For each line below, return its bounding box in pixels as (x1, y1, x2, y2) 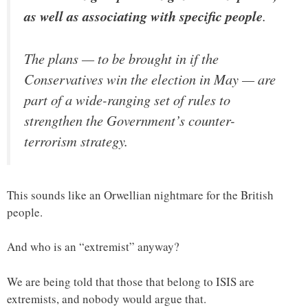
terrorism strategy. (24, 131, 128, 151)
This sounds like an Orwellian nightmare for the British (7, 186, 274, 203)
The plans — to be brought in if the (24, 49, 219, 68)
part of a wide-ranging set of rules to (24, 90, 230, 109)
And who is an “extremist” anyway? (7, 239, 179, 255)
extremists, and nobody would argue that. (7, 290, 206, 307)
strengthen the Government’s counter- (24, 111, 235, 130)
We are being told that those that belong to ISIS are (7, 273, 254, 289)
